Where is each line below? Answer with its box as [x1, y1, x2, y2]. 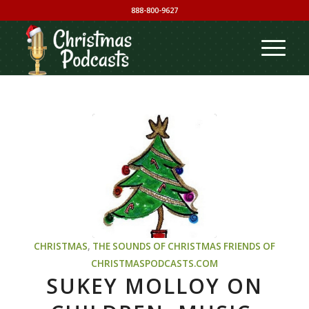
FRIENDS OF [223, 240, 275, 252]
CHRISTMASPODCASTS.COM [90, 257, 218, 270]
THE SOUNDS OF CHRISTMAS [92, 240, 221, 252]
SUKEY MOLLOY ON [46, 272, 263, 300]
